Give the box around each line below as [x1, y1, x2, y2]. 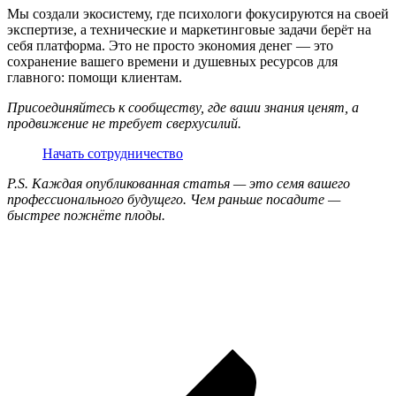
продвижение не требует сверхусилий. [7, 116, 241, 132]
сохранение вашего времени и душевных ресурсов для [7, 54, 338, 70]
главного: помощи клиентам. [7, 70, 182, 86]
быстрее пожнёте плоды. [7, 208, 165, 224]
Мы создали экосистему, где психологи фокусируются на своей [7, 6, 389, 22]
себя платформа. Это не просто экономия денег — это [7, 38, 333, 54]
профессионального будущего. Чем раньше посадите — [7, 192, 340, 208]
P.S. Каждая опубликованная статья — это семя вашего [7, 176, 350, 192]
